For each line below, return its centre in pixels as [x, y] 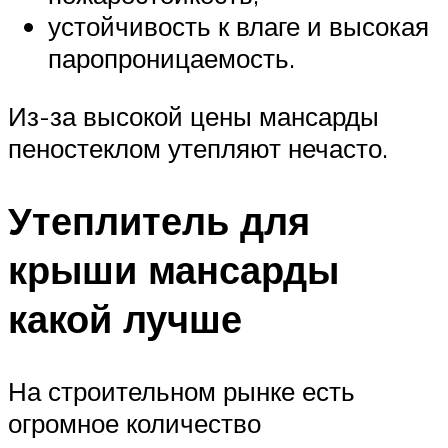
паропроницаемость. [171, 58]
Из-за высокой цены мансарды [193, 116]
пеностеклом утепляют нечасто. [198, 148]
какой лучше [125, 318]
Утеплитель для [159, 220]
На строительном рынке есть [181, 390]
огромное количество [134, 422]
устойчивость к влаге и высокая [238, 26]
